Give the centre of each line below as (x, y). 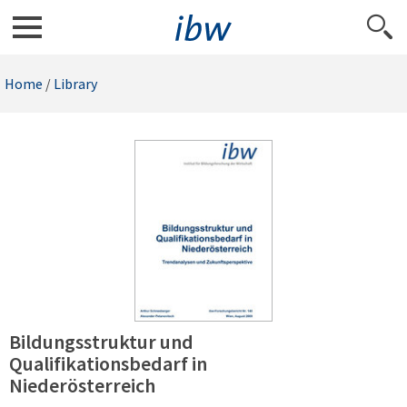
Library (75, 84)
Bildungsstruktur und (101, 342)
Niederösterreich (82, 385)
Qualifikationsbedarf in (108, 363)
